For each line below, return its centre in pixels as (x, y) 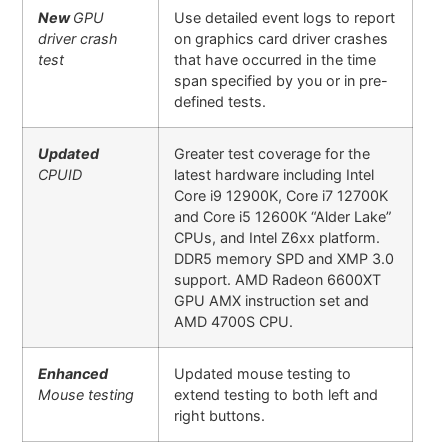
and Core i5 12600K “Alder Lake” (283, 216)
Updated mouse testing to (263, 373)
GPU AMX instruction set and (272, 300)
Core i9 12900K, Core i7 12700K (281, 195)
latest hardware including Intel (274, 174)
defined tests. (220, 101)
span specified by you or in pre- (281, 80)
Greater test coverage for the (272, 153)
